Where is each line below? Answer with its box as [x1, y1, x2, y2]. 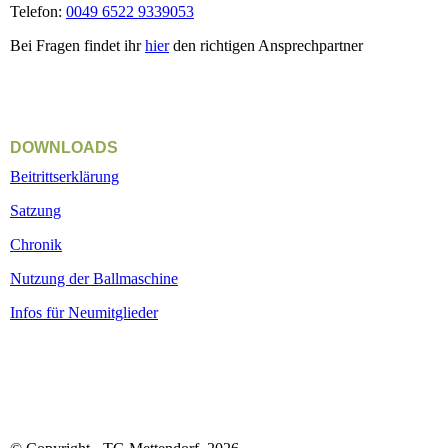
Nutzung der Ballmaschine [10, 270, 178, 287]
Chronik [10, 236, 62, 253]
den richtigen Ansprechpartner [169, 36, 379, 54]
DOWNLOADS [10, 138, 118, 156]
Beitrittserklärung [10, 168, 119, 185]
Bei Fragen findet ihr [10, 36, 145, 54]
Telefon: [10, 2, 66, 20]
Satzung [10, 202, 61, 219]
